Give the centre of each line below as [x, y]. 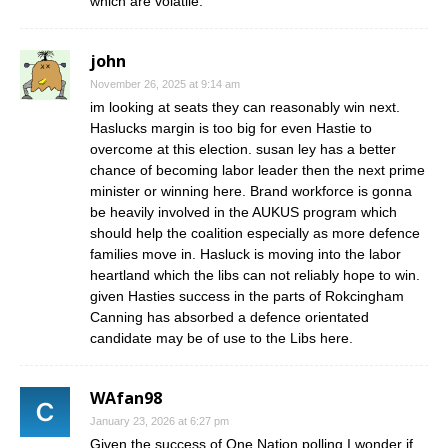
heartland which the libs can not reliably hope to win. [255, 275]
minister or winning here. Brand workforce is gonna [251, 191]
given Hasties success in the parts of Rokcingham [247, 296]
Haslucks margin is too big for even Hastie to [231, 128]
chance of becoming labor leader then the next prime [257, 170]
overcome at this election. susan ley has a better [243, 149]
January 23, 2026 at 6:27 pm [159, 421]
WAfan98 [126, 398]
